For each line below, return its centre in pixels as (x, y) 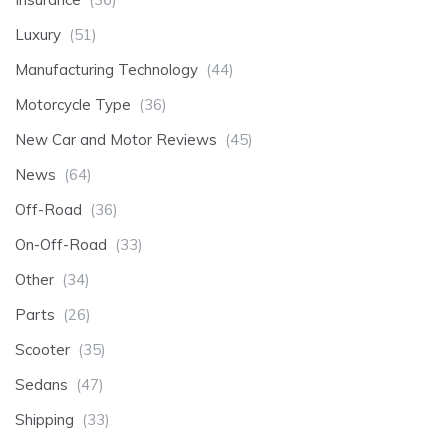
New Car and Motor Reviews (116, 140)
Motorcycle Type (73, 105)
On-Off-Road (61, 245)
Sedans (41, 385)
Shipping (44, 420)
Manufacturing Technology (106, 70)
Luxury (38, 35)
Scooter (42, 350)
